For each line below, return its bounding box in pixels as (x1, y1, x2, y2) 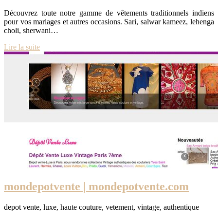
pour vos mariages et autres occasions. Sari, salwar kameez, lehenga (4, 18, 214, 26)
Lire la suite (4, 43, 40, 52)
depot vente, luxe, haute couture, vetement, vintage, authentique (4, 203, 199, 212)
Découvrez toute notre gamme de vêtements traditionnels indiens (4, 9, 214, 18)
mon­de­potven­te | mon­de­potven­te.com (4, 180, 189, 193)
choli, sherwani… (4, 26, 58, 35)
